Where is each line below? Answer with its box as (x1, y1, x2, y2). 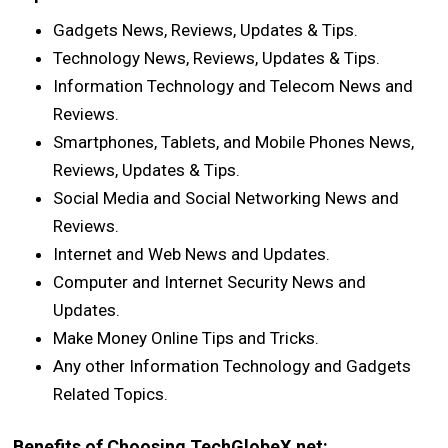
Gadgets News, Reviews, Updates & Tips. (53, 19, 359, 40)
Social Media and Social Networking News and (53, 187, 400, 208)
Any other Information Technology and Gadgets (53, 355, 412, 376)
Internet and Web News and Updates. (53, 243, 331, 264)
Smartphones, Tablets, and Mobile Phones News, (53, 131, 415, 152)
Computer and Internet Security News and (53, 271, 367, 292)
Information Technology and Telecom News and (53, 75, 414, 96)
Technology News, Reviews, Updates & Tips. (53, 47, 381, 68)
